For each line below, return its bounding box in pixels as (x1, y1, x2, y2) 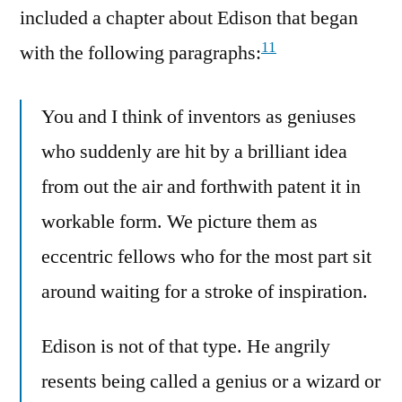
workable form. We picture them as (41, 209, 318, 235)
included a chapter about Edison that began (20, 5, 358, 31)
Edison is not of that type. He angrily (41, 334, 330, 360)
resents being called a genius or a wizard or (41, 369, 380, 395)
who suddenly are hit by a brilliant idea (41, 139, 347, 165)
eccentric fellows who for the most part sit (41, 244, 371, 270)
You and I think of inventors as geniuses (41, 104, 356, 130)
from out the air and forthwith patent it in (41, 174, 361, 200)
